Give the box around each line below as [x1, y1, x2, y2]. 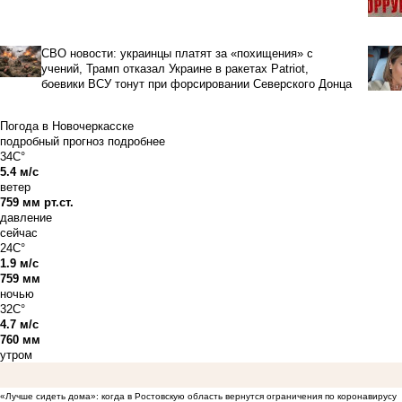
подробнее [108, 135, 165, 149]
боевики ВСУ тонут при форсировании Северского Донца [40, 77, 352, 92]
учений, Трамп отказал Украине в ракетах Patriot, [40, 62, 309, 76]
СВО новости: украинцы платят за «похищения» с [40, 47, 313, 61]
